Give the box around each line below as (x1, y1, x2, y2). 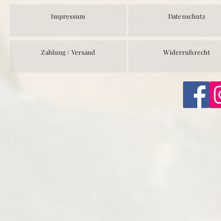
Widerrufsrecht (163, 48, 211, 56)
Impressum (51, 12, 86, 20)
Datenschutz (168, 12, 206, 20)
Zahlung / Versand (41, 48, 96, 56)
